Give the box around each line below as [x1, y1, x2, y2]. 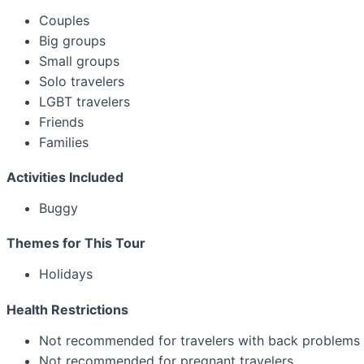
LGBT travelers [39, 93, 130, 110]
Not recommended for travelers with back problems [39, 331, 360, 349]
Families [39, 133, 89, 150]
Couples [39, 11, 89, 28]
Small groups [39, 52, 119, 69]
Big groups [39, 32, 106, 49]
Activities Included [6, 169, 123, 186]
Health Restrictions [6, 301, 128, 318]
